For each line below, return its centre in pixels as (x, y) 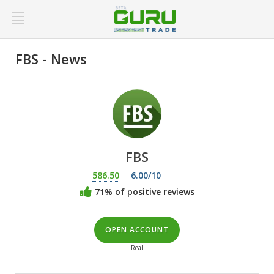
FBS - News (51, 59)
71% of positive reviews (143, 191)
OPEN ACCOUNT (137, 230)
